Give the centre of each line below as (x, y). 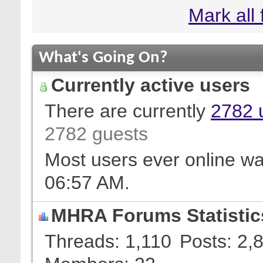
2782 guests (96, 134)
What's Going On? (103, 58)
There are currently (128, 111)
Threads (80, 241)
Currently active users (151, 85)
